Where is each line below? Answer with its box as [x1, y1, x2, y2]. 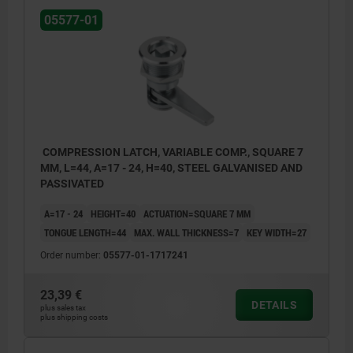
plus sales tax [40, 303, 86, 313]
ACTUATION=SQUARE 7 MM [143, 206, 251, 221]
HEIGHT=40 [91, 206, 136, 221]
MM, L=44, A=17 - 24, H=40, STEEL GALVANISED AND [40, 162, 303, 175]
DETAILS [251, 299, 297, 312]
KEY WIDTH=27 [247, 225, 307, 240]
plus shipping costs [40, 313, 108, 322]
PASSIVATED [40, 177, 104, 191]
